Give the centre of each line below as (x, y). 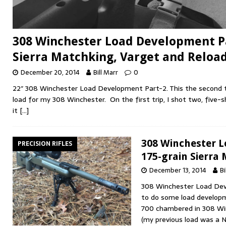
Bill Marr (106, 73)
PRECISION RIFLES (45, 144)
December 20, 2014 (50, 73)
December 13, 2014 (178, 171)
